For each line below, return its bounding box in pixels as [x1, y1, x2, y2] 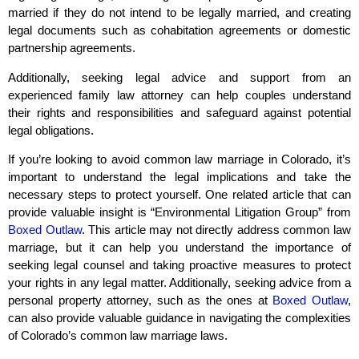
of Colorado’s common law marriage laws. [8, 328, 228, 342]
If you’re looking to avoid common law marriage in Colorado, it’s [8, 151, 351, 166]
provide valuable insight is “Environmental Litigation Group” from [8, 204, 351, 219]
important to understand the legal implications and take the [8, 169, 351, 184]
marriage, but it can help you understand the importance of [8, 240, 351, 254]
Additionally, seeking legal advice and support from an [8, 70, 351, 84]
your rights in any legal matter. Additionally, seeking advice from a [8, 275, 351, 289]
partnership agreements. [8, 41, 135, 55]
